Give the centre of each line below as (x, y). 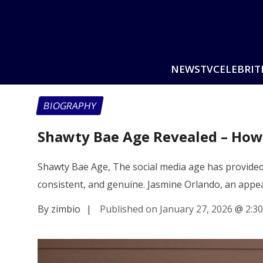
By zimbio (59, 209)
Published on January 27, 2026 (166, 209)
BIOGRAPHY (70, 106)
